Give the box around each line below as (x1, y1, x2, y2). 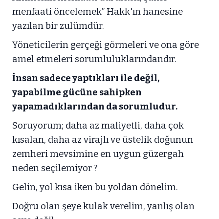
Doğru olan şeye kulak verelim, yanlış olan (12, 201, 195, 212)
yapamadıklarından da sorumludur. (12, 101, 177, 112)
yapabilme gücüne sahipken (12, 87, 142, 98)
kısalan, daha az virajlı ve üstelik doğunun (12, 134, 193, 145)
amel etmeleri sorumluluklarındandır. (12, 54, 176, 65)
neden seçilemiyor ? (12, 163, 98, 174)
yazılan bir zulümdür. (12, 21, 104, 31)
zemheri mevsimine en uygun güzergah (12, 149, 184, 159)
